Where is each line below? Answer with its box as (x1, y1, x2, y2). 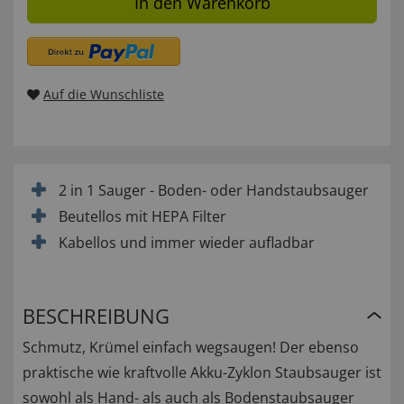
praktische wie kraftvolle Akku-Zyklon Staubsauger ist (23, 363, 381, 383)
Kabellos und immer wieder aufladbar (59, 233, 315, 253)
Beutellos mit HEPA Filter (59, 207, 226, 227)
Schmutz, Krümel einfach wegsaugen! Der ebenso (23, 337, 359, 358)
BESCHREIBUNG (23, 302, 170, 330)
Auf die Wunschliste (43, 86, 164, 104)
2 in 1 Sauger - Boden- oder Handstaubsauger (59, 180, 369, 201)
